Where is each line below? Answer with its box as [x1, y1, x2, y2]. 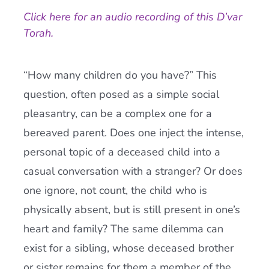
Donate [13, 52, 40, 63]
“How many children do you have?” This [23, 68, 217, 82]
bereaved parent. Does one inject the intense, [23, 125, 244, 140]
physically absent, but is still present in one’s [23, 202, 240, 217]
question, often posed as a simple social [23, 87, 219, 101]
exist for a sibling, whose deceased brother [23, 241, 234, 255]
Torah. [23, 26, 53, 40]
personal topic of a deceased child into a [23, 145, 220, 159]
